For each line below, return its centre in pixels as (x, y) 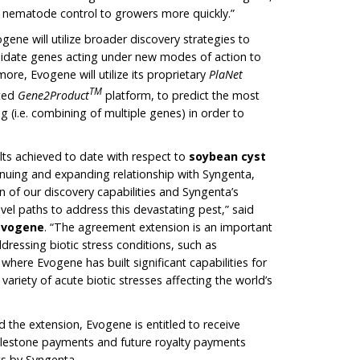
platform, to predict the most (181, 96)
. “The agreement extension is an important (159, 227)
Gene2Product (54, 96)
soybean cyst (228, 157)
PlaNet (226, 75)
